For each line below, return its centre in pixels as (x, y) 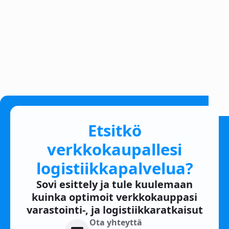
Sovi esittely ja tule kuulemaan (114, 185)
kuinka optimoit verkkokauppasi (114, 197)
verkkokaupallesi (114, 150)
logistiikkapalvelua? (114, 168)
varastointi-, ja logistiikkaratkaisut (114, 210)
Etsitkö (114, 131)
